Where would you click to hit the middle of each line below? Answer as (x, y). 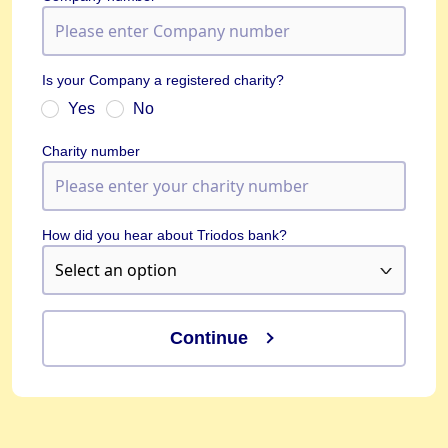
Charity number (91, 151)
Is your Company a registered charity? (163, 80)
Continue (209, 338)
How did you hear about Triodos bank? (164, 235)
